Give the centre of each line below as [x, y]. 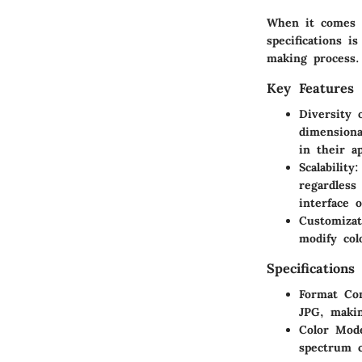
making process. [313, 58]
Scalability [327, 168]
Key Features [310, 88]
